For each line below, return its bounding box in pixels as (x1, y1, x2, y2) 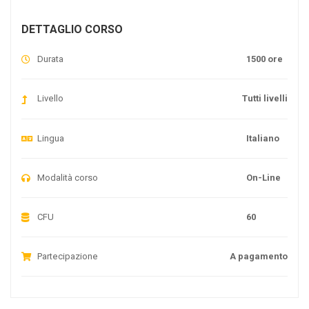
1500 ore (246, 54, 283, 65)
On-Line (246, 172, 281, 183)
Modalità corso (37, 172, 98, 183)
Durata (37, 54, 63, 65)
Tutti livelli (242, 93, 288, 104)
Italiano (246, 132, 279, 143)
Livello (37, 93, 63, 104)
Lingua (37, 132, 64, 143)
